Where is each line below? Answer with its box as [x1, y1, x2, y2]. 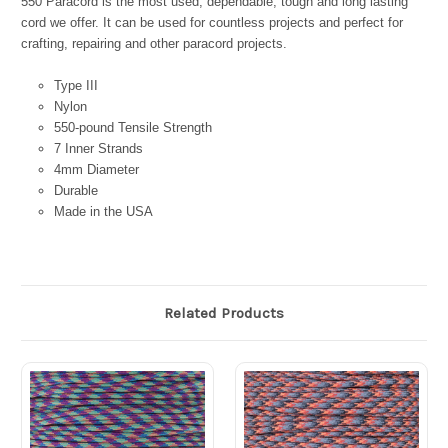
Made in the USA [53, 204, 153, 220]
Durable [53, 183, 98, 199]
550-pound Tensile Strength [53, 120, 212, 136]
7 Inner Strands [53, 141, 143, 157]
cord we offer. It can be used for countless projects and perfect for [21, 15, 403, 31]
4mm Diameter [53, 162, 139, 178]
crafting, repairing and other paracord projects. [21, 36, 287, 52]
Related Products [164, 304, 284, 323]
